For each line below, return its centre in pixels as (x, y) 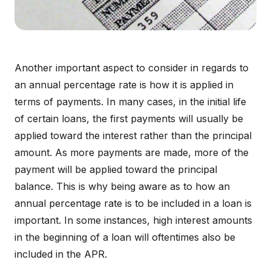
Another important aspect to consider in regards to (132, 68)
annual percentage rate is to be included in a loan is (133, 203)
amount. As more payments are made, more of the (132, 152)
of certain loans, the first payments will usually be (129, 119)
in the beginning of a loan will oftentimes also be (125, 237)
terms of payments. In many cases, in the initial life (130, 102)
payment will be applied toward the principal (116, 169)
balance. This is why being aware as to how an (122, 186)
